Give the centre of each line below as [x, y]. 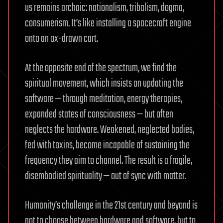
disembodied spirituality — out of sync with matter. [106, 176]
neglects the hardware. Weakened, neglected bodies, [110, 130]
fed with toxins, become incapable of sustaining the [107, 145]
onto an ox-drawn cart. [61, 39]
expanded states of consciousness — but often [99, 114]
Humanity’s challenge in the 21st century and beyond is [111, 205]
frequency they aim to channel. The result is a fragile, [109, 161]
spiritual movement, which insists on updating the [104, 83]
